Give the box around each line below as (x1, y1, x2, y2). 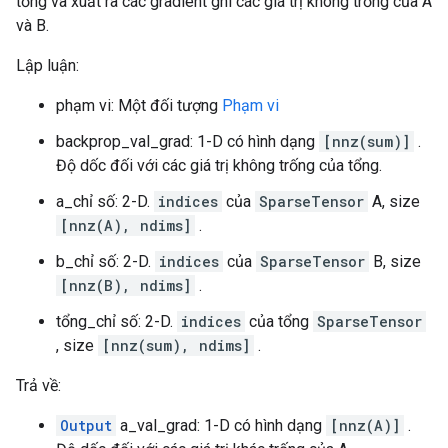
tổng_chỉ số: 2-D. (56, 312, 177, 331)
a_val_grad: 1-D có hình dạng (116, 416, 326, 435)
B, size (369, 252, 421, 271)
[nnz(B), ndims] (60, 276, 191, 295)
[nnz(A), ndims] (60, 216, 191, 235)
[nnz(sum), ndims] (102, 336, 250, 355)
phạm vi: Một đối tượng (56, 96, 222, 115)
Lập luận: (16, 56, 79, 75)
